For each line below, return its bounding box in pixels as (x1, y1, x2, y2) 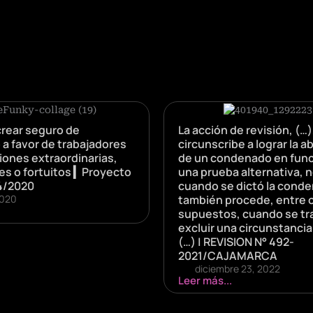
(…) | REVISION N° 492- (178, 233, 294, 249)
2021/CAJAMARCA (178, 247, 277, 263)
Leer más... (178, 272, 232, 288)
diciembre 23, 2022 (195, 261, 280, 275)
